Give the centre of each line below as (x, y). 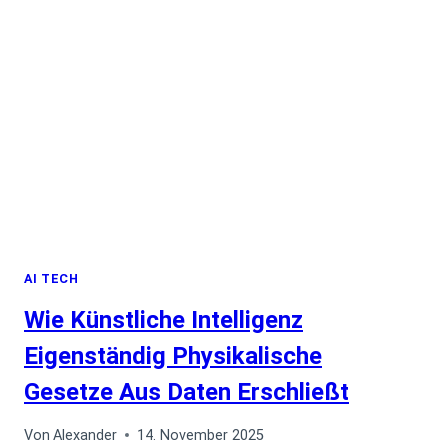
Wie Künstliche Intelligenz (163, 319)
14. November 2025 (201, 435)
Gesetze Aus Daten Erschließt (186, 391)
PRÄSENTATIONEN (202, 18)
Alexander (85, 435)
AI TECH (51, 278)
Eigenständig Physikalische (173, 355)
